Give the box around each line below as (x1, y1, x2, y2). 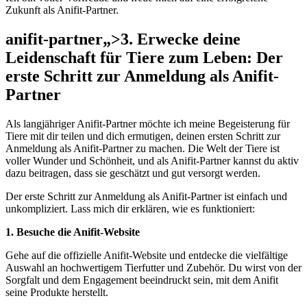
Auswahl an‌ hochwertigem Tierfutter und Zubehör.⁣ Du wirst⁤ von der (5, 262, 302, 274)
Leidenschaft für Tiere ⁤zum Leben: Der (5, 49, 283, 67)
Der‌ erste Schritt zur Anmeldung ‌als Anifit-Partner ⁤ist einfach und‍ (5, 191, 287, 203)
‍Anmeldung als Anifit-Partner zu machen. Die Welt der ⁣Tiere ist (5, 143, 280, 155)
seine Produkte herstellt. (5, 286, 108, 299)
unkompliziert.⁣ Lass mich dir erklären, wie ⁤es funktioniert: (5, 203, 255, 215)
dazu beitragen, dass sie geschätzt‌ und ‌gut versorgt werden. (5, 167, 260, 180)
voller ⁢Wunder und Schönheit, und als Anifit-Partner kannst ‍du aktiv (5, 155, 299, 167)
